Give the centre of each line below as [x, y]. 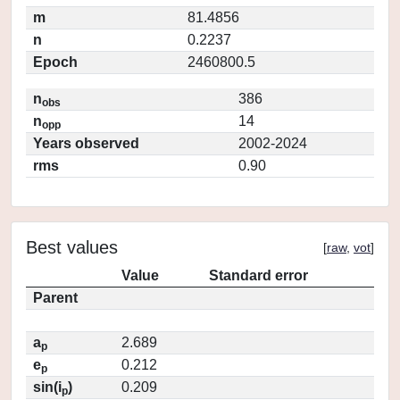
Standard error [258, 275]
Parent [55, 298]
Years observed [86, 143]
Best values [72, 247]
